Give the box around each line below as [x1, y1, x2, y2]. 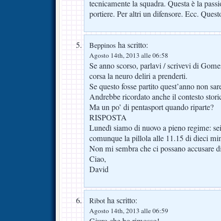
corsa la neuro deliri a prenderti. [89, 70, 187, 81]
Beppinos [89, 40, 116, 50]
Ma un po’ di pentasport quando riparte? [89, 101, 214, 112]
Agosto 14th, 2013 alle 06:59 [89, 206, 168, 215]
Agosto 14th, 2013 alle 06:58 [89, 50, 168, 60]
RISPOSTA [89, 111, 127, 123]
